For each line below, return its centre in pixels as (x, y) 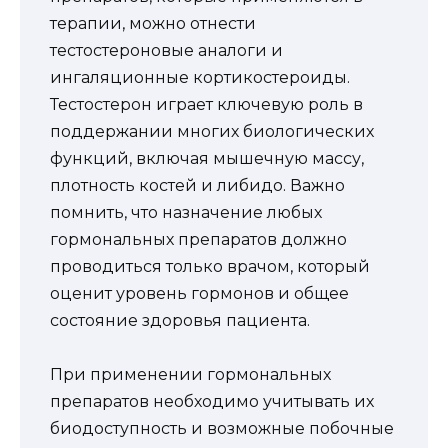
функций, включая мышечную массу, (207, 158)
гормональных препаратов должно (198, 239)
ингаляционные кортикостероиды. (200, 77)
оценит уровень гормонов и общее (199, 293)
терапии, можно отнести (153, 23)
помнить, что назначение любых (186, 212)
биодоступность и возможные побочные (222, 428)
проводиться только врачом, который (210, 266)
